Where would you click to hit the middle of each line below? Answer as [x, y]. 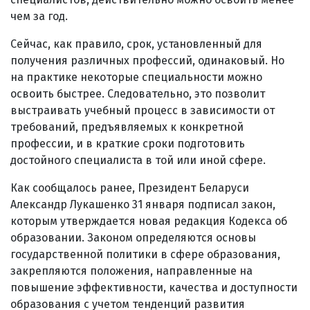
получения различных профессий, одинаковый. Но [147, 60]
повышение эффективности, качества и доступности [154, 287]
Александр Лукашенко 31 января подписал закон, [143, 204]
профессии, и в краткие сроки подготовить [128, 143]
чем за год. [39, 16]
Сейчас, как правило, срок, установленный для [136, 44]
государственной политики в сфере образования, [145, 254]
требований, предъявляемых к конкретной [127, 127]
